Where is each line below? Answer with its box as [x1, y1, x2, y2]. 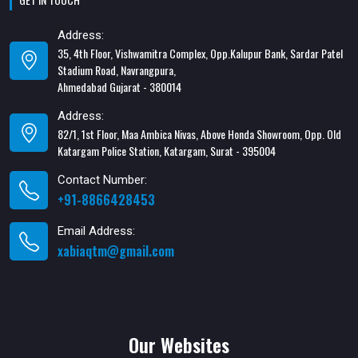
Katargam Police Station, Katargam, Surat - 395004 [58, 141, 276, 159]
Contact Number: [58, 172, 147, 187]
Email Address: [58, 223, 135, 238]
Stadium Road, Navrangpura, [58, 61, 176, 78]
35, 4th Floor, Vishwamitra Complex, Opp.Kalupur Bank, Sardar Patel [58, 44, 343, 62]
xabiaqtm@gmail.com [58, 241, 174, 261]
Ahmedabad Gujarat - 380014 [58, 78, 181, 95]
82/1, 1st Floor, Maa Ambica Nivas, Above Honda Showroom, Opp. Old [58, 125, 341, 142]
